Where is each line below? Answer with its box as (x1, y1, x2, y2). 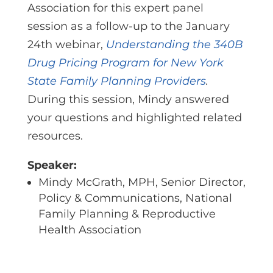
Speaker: (27, 158, 80, 172)
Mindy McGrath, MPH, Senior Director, (38, 175, 246, 189)
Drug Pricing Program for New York (27, 56, 224, 69)
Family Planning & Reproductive (38, 207, 216, 221)
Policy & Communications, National (38, 191, 232, 205)
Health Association (38, 223, 141, 236)
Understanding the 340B (105, 38, 243, 51)
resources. (27, 129, 86, 143)
